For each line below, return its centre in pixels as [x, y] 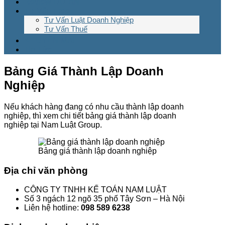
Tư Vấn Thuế [66, 29]
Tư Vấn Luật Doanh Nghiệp [89, 20]
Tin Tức [38, 49]
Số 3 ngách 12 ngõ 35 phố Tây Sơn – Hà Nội [104, 199]
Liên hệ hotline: [52, 208]
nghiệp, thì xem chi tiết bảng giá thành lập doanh [90, 116]
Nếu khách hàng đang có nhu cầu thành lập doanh [94, 106]
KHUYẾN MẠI [49, 40]
